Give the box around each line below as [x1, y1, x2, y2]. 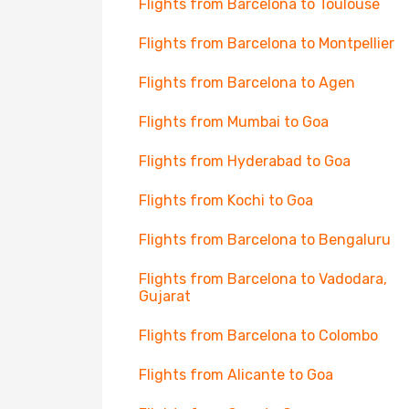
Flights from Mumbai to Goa [139, 113, 329, 131]
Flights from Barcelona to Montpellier [139, 35, 394, 52]
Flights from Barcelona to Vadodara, [139, 270, 387, 288]
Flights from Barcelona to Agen [139, 74, 355, 91]
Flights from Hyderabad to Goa [139, 152, 351, 170]
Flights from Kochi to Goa [139, 192, 313, 209]
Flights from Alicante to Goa [139, 366, 333, 383]
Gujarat [139, 288, 191, 305]
